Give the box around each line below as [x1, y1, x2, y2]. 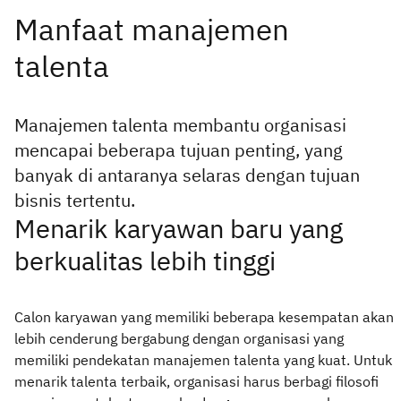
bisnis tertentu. [14, 187, 135, 212]
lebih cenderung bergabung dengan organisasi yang [14, 328, 344, 347]
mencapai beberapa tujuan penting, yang [14, 137, 343, 162]
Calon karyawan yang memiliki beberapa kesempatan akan [14, 307, 394, 326]
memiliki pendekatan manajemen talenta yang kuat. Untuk [14, 350, 392, 369]
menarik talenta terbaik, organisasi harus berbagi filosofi [14, 371, 379, 390]
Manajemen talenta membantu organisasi [14, 112, 346, 137]
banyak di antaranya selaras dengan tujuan [14, 162, 360, 187]
